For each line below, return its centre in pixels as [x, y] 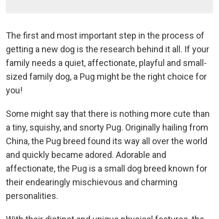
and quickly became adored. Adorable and [86, 155]
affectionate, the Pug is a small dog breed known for [107, 169]
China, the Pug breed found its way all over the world [107, 141]
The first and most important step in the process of [105, 36]
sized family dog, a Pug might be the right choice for [106, 77]
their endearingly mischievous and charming [92, 182]
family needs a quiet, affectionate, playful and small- [106, 63]
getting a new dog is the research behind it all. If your [108, 49]
